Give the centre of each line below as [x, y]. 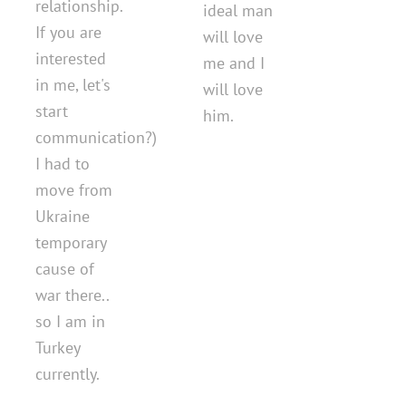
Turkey [58, 347]
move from [74, 189]
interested [71, 58]
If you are [68, 32]
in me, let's [73, 84]
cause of [65, 268]
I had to [63, 163]
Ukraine [63, 216]
